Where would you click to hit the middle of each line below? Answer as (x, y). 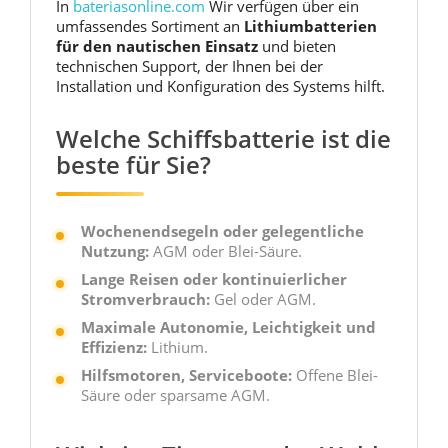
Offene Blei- (335, 375)
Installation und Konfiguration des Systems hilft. (220, 86)
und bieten (297, 46)
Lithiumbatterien (310, 26)
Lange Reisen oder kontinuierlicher (214, 279)
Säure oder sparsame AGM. (175, 395)
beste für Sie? (133, 164)
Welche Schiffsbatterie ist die (223, 138)
